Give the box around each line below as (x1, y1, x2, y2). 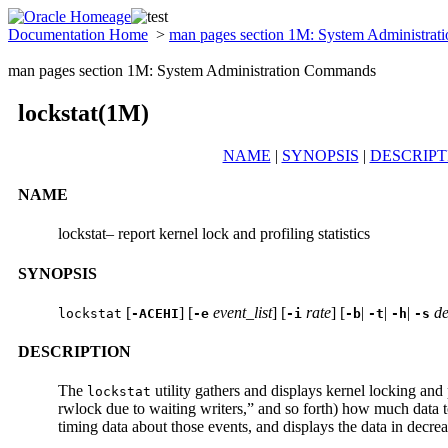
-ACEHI (131, 305, 179, 321)
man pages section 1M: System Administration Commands (8, 62, 376, 79)
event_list (213, 303, 272, 321)
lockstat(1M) (18, 99, 149, 126)
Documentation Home (8, 26, 148, 43)
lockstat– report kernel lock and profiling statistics (58, 225, 370, 243)
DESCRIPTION (18, 343, 131, 361)
